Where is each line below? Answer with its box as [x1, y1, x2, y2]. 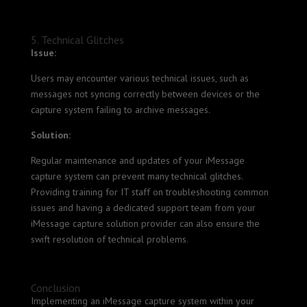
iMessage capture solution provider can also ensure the [30, 217, 260, 230]
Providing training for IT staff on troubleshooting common [30, 186, 269, 198]
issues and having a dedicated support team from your [30, 201, 256, 214]
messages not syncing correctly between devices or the [30, 88, 260, 100]
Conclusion [30, 281, 80, 295]
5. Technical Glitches [30, 33, 124, 47]
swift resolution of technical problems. [30, 233, 188, 245]
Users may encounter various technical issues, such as [30, 72, 249, 84]
